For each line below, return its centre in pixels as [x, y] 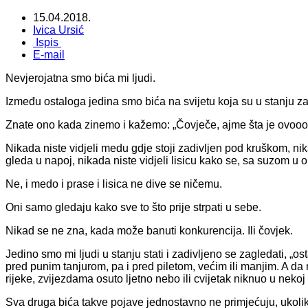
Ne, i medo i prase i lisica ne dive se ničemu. [114, 184]
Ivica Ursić [58, 30]
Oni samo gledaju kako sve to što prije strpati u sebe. [133, 207]
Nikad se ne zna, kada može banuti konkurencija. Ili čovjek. [149, 230]
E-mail [49, 54]
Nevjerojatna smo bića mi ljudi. [80, 78]
